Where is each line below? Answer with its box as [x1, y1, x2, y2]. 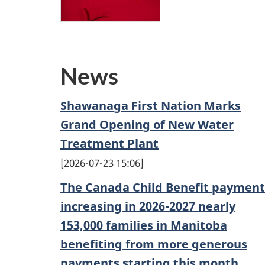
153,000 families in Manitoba [60, 217, 227, 234]
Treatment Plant [60, 135, 159, 152]
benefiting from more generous [60, 236, 247, 253]
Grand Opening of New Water [60, 117, 234, 133]
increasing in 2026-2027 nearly [60, 198, 235, 215]
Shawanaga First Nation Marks [60, 98, 241, 114]
